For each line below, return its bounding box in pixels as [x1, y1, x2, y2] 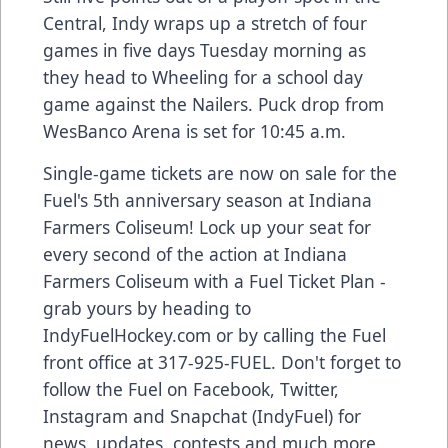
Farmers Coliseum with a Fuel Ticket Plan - [43, 269, 386, 294]
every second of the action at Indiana [43, 242, 347, 267]
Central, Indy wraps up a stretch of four [43, 11, 367, 36]
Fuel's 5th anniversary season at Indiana [43, 188, 372, 213]
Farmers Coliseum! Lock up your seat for [43, 215, 371, 240]
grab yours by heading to [43, 296, 251, 321]
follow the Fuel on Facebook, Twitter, [43, 377, 339, 402]
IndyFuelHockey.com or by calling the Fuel [43, 323, 386, 348]
